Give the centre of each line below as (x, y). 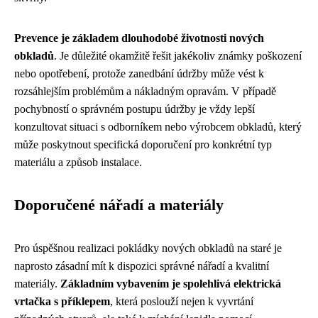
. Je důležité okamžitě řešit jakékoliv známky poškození (178, 55)
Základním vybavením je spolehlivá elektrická (171, 283)
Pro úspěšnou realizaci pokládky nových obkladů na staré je (148, 248)
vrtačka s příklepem (62, 301)
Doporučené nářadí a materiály (119, 205)
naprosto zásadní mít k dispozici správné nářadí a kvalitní (142, 265)
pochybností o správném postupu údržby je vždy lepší (135, 109)
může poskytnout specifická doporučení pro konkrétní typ (143, 144)
